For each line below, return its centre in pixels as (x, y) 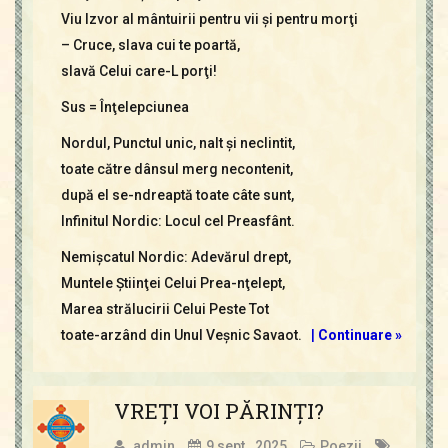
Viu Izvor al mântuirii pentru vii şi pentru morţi (209, 18)
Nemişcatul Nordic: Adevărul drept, (175, 256)
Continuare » (359, 334)
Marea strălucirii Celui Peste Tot (164, 308)
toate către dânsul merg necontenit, (176, 168)
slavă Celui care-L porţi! (138, 70)
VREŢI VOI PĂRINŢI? (218, 410)
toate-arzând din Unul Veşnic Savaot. (181, 334)
